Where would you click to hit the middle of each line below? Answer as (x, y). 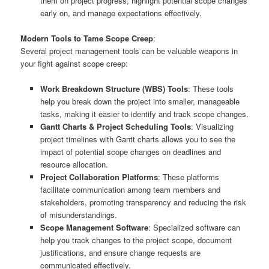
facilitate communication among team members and (130, 189)
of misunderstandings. (78, 214)
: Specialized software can (194, 227)
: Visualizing (212, 126)
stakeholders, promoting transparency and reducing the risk (143, 202)
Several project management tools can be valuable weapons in (129, 50)
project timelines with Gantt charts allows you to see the (138, 139)
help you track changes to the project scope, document (136, 240)
